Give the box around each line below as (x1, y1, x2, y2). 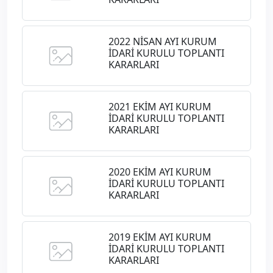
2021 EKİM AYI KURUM (108, 100, 211, 114)
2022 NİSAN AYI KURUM (108, 35, 217, 49)
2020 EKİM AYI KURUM (108, 165, 211, 179)
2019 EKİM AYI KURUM (108, 230, 211, 244)
